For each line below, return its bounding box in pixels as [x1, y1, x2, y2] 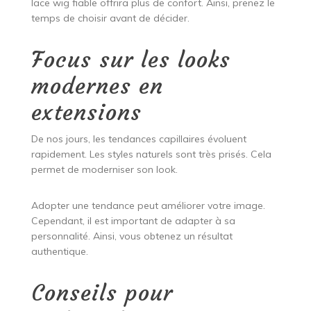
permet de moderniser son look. [31, 163, 178, 176]
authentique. [31, 245, 88, 258]
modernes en [31, 72, 163, 101]
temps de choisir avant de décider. [31, 12, 190, 25]
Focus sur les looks [31, 46, 230, 74]
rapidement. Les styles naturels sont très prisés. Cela [31, 148, 271, 161]
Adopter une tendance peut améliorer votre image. [31, 199, 265, 212]
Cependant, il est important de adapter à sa [31, 215, 235, 228]
